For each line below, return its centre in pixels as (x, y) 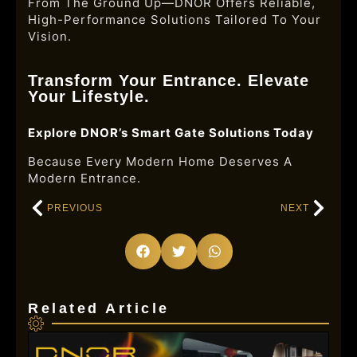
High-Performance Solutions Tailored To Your (175, 20)
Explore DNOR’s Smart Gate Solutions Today (171, 133)
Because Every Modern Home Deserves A (160, 161)
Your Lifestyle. (89, 96)
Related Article (99, 308)
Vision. (50, 36)
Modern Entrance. (84, 178)
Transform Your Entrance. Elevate (169, 80)
